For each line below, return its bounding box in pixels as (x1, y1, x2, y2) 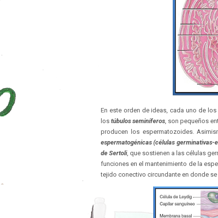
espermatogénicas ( (101, 139, 156, 146)
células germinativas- (155, 139, 215, 146)
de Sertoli (101, 149, 127, 157)
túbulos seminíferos (111, 117, 165, 125)
